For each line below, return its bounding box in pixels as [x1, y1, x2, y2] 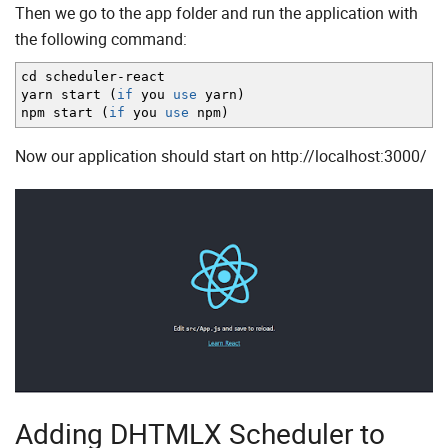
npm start [21, 105, 101, 121]
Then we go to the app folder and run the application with [15, 2, 418, 25]
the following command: [15, 28, 187, 51]
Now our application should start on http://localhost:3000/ [15, 145, 427, 168]
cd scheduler [21, 69, 117, 85]
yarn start [21, 87, 109, 103]
